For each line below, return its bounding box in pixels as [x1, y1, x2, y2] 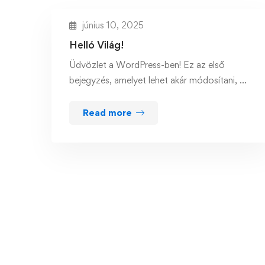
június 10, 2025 [82, 20, 144, 31]
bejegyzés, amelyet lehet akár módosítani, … [69, 75, 247, 86]
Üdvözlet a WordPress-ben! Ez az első [69, 59, 225, 70]
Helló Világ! [69, 38, 124, 51]
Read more [83, 107, 132, 118]
